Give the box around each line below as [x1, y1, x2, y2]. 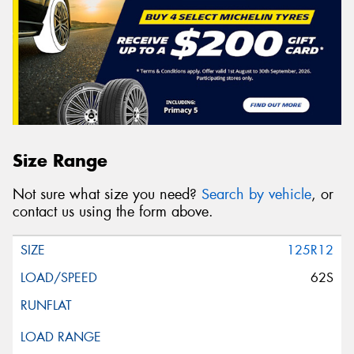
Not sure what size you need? [13, 185, 201, 205]
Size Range [13, 149, 107, 172]
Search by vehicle [201, 185, 311, 205]
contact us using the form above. [13, 202, 213, 222]
